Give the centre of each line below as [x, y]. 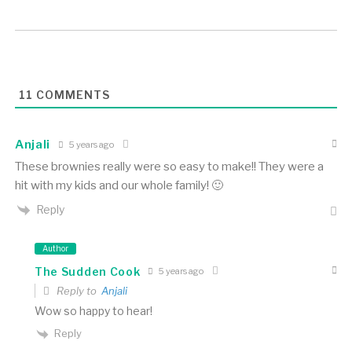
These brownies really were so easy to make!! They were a [169, 167]
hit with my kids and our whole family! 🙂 [119, 186]
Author [55, 249]
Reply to [77, 291]
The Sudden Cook [87, 271]
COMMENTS [71, 95]
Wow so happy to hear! [93, 311]
